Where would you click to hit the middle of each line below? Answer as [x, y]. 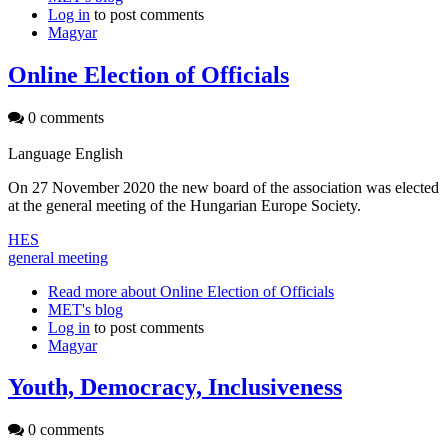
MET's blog [85, 309]
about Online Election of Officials [225, 291]
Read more [82, 291]
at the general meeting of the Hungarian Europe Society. [184, 205]
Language [41, 153]
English [99, 153]
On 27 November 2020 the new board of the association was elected [223, 187]
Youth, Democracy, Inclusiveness [175, 387]
